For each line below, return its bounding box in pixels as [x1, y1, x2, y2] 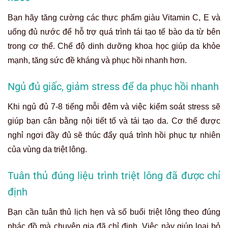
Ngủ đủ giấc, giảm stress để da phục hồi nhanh [8, 80, 219, 93]
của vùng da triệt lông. [8, 145, 87, 154]
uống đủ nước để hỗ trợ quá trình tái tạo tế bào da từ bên [8, 27, 220, 36]
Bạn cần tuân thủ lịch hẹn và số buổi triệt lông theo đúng [8, 207, 220, 216]
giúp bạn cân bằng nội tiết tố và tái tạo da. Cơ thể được [8, 116, 220, 125]
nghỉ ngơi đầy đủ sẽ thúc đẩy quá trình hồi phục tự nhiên [8, 130, 220, 139]
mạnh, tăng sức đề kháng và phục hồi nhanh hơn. [8, 55, 187, 65]
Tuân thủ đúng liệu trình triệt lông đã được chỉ [8, 169, 220, 182]
